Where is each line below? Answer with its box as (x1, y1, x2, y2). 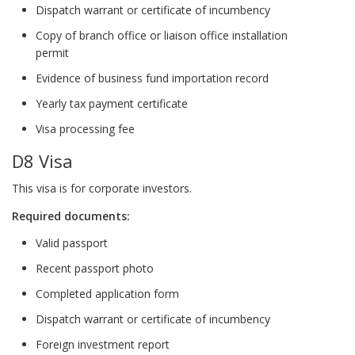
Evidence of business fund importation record (36, 70, 269, 86)
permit (36, 44, 69, 60)
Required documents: (12, 208, 130, 223)
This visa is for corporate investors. (12, 181, 192, 197)
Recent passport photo (36, 261, 154, 277)
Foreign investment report (36, 337, 170, 353)
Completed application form (36, 286, 179, 302)
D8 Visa (12, 148, 73, 173)
